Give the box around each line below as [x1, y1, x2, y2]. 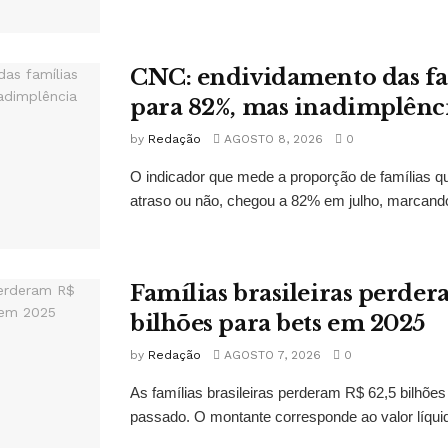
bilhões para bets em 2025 [130, 309, 425, 337]
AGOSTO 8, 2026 [220, 131, 323, 146]
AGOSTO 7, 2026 [220, 347, 321, 362]
